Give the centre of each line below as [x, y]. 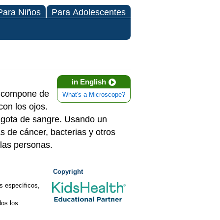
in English [89, 82]
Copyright [68, 172]
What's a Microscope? [94, 95]
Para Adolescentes [89, 12]
